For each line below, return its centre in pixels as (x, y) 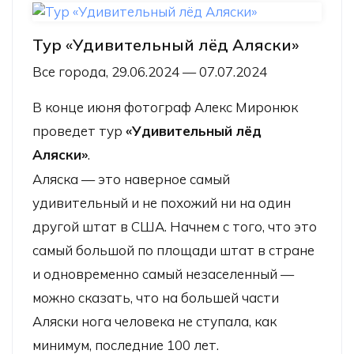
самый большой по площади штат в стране (173, 250)
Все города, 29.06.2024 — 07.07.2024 (150, 71)
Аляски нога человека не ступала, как (154, 321)
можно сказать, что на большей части (156, 297)
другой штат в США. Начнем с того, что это (175, 226)
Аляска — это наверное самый (131, 179)
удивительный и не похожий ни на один (162, 202)
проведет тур (79, 130)
